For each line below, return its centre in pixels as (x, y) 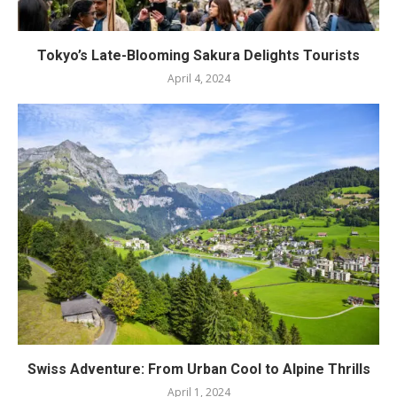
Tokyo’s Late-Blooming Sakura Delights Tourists (198, 55)
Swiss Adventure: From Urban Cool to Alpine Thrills (198, 369)
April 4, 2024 (198, 78)
